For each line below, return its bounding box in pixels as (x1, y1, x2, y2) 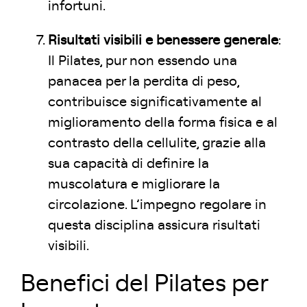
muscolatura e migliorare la (48, 177, 220, 191)
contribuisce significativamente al (48, 95, 262, 109)
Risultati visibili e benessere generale (48, 34, 278, 47)
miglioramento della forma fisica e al (48, 116, 278, 130)
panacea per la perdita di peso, (48, 75, 239, 88)
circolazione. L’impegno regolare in (48, 198, 267, 212)
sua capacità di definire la (48, 157, 209, 171)
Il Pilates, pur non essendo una (48, 54, 237, 68)
